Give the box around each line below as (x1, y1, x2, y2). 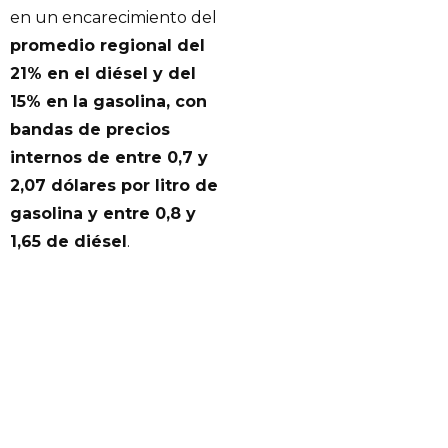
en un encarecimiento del (10, 8, 217, 28)
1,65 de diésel (10, 232, 127, 252)
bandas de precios (10, 120, 170, 140)
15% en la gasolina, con (10, 92, 207, 112)
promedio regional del (10, 36, 205, 56)
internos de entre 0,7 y (10, 148, 208, 168)
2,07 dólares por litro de (10, 176, 218, 196)
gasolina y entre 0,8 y (10, 204, 196, 224)
